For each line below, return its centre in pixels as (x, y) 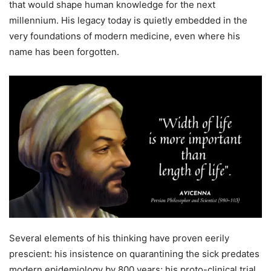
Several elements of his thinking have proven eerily (119, 238)
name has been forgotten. (64, 51)
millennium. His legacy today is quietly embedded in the (128, 20)
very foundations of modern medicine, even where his (125, 36)
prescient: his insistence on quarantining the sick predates (134, 253)
